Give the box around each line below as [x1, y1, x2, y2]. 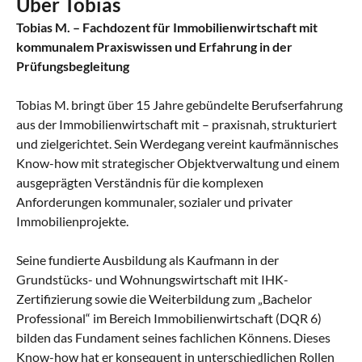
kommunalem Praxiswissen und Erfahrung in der [16, 38, 293, 54]
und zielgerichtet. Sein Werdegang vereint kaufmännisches [16, 135, 339, 151]
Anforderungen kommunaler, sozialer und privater [16, 193, 293, 209]
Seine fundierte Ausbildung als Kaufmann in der [16, 251, 279, 267]
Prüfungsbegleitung [16, 57, 129, 74]
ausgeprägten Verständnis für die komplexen [16, 174, 263, 190]
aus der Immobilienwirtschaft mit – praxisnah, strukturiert [16, 116, 337, 132]
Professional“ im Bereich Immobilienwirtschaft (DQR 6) [16, 309, 322, 326]
